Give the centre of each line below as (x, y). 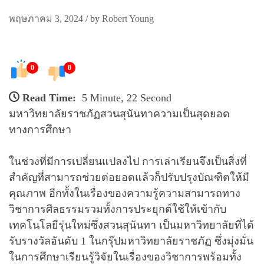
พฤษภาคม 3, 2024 (46, 19)
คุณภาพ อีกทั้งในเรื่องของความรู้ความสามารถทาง (125, 193)
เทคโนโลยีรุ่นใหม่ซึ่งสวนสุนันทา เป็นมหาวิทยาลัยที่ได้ (131, 225)
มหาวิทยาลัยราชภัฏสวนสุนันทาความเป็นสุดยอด (119, 113)
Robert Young (128, 19)
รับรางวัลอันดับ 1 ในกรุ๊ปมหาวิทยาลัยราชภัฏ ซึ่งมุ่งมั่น (131, 241)
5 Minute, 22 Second (127, 98)
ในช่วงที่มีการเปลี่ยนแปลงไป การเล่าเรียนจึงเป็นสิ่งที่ (128, 161)
